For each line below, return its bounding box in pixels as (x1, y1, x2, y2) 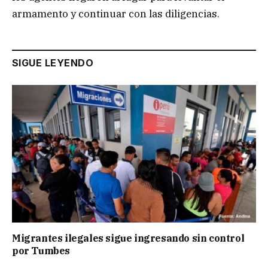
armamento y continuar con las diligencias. (12, 7, 220, 21)
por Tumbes (12, 244, 72, 257)
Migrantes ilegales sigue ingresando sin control (12, 232, 245, 244)
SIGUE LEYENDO (12, 57, 94, 69)
